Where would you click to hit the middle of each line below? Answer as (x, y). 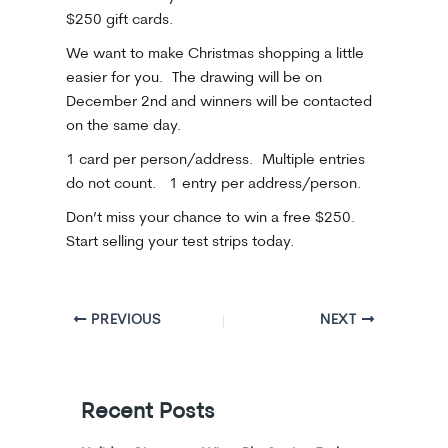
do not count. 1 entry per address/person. (213, 184)
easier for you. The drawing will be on (193, 78)
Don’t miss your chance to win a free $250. (212, 218)
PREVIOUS (123, 320)
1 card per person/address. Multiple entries (215, 160)
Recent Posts (148, 412)
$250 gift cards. (119, 20)
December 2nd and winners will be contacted (218, 102)
